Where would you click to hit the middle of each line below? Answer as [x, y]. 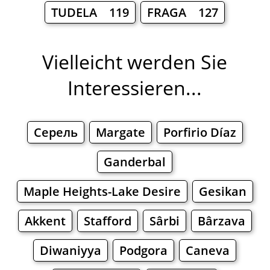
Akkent [45, 221]
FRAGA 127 [183, 13]
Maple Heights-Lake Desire [102, 192]
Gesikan [222, 192]
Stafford [107, 221]
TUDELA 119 [90, 13]
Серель [55, 133]
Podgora [144, 251]
